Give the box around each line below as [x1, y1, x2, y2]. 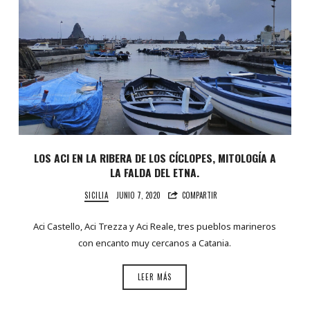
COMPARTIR [182, 190, 218, 201]
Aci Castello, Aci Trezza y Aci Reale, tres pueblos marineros [33, 219, 277, 232]
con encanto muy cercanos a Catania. [78, 236, 232, 249]
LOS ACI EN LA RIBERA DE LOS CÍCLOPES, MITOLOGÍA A [33, 149, 276, 167]
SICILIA [84, 190, 109, 201]
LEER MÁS [138, 271, 172, 283]
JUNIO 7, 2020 [116, 190, 161, 201]
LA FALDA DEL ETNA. [110, 164, 200, 181]
